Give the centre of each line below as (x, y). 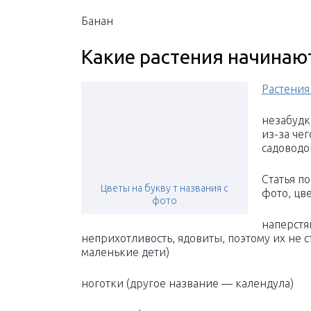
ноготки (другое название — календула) (187, 284)
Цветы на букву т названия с (165, 188)
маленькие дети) (125, 252)
